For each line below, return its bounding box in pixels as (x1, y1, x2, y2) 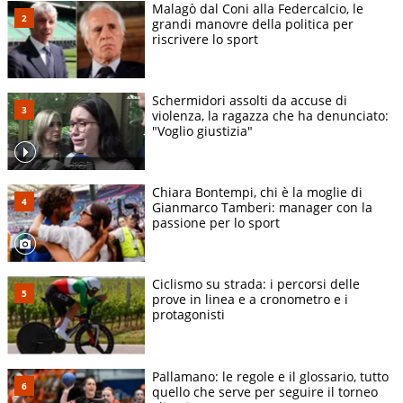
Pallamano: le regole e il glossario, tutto (152, 367, 389, 385)
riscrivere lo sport (152, 31, 258, 49)
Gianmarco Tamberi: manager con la (152, 199, 372, 217)
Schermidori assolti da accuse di (152, 92, 347, 110)
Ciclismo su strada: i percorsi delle (152, 275, 360, 293)
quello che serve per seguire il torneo (152, 382, 378, 400)
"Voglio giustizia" (152, 122, 253, 140)
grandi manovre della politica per (152, 15, 354, 33)
